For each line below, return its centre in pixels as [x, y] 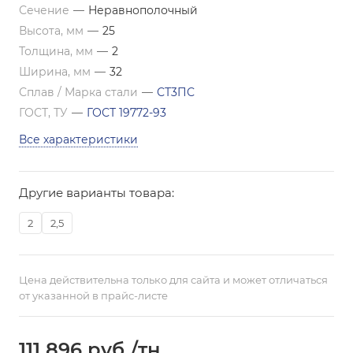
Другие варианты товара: [97, 193]
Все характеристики [78, 139]
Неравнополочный [143, 10]
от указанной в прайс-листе [93, 295]
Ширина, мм [56, 72]
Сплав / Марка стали [80, 92]
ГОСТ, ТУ [45, 113]
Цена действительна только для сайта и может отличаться [173, 280]
